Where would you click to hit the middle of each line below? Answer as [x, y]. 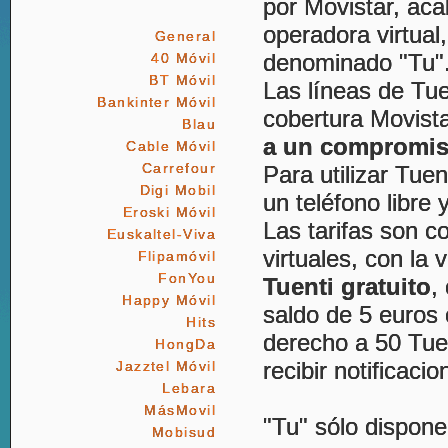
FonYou [187, 278]
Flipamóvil [176, 256]
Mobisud [183, 432]
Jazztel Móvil [166, 366]
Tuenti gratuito [347, 286]
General [185, 36]
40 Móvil [183, 58]
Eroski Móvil [169, 212]
